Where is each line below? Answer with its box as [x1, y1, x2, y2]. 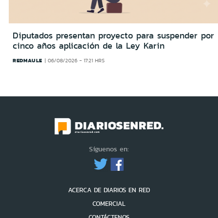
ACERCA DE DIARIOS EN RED [68, 185, 150, 195]
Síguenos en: [89, 144, 129, 154]
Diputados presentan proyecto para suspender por [13, 29, 214, 42]
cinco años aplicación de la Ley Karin [13, 39, 164, 52]
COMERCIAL [92, 199, 126, 209]
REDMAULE [13, 56, 42, 64]
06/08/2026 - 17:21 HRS [48, 56, 105, 64]
